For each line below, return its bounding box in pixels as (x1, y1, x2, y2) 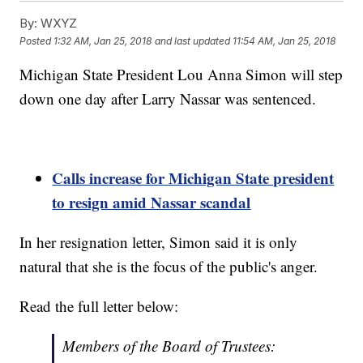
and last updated (155, 34, 231, 47)
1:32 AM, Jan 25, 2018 (53, 34, 152, 47)
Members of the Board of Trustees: (62, 335, 276, 357)
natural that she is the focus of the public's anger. (19, 256, 323, 277)
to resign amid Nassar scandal (52, 191, 251, 214)
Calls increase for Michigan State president (52, 167, 335, 190)
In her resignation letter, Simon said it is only (19, 232, 298, 253)
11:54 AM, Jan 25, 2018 (233, 34, 336, 47)
